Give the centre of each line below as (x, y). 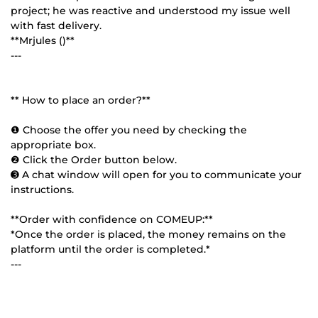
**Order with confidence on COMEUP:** (112, 219)
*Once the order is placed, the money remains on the (148, 234)
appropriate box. (53, 144)
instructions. (42, 189)
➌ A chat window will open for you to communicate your (156, 174)
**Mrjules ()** (43, 40)
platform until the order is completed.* (110, 249)
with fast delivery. (56, 25)
